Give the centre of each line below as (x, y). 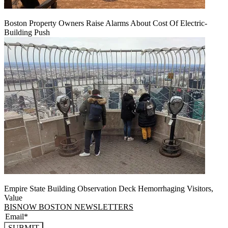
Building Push (27, 33)
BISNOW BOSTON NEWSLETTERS (69, 207)
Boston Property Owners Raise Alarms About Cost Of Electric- (106, 23)
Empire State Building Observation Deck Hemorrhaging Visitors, (109, 189)
